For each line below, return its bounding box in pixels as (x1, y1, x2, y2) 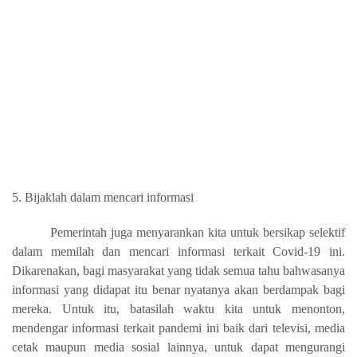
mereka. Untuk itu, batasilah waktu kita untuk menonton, (12, 301, 345, 316)
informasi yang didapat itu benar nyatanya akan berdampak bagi (12, 282, 345, 296)
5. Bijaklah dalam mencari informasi (12, 190, 194, 204)
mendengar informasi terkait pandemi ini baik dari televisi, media (12, 320, 345, 335)
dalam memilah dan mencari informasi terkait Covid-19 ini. (12, 244, 345, 258)
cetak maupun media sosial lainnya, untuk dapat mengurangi (12, 339, 345, 354)
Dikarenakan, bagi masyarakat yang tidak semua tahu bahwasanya (12, 263, 345, 277)
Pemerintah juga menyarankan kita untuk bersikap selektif (50, 225, 345, 239)
